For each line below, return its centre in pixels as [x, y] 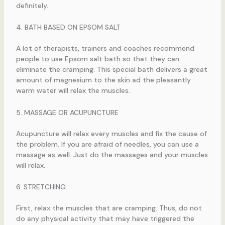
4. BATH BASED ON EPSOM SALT [68, 27]
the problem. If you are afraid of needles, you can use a [107, 144]
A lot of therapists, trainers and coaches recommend [105, 48]
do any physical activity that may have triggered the [105, 218]
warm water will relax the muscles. [73, 91]
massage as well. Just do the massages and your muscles [112, 154]
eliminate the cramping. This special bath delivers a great [111, 70]
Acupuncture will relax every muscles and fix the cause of [111, 133]
